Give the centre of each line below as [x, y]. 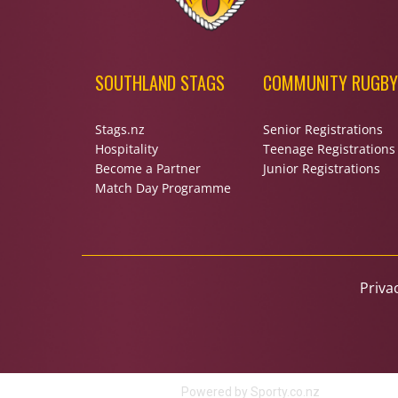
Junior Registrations [321, 168]
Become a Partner [148, 168]
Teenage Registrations [329, 149]
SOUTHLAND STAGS [160, 83]
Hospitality [127, 149]
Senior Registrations [322, 129]
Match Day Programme [163, 188]
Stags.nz [120, 129]
